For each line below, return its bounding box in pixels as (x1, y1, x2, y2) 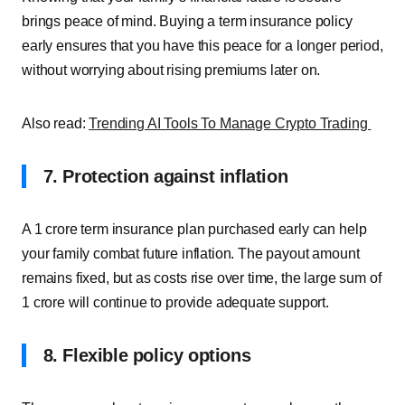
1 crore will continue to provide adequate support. (22, 295, 329, 310)
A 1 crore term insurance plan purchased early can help (22, 221, 367, 237)
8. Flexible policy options (38, 345, 251, 365)
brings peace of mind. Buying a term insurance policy (22, 14, 353, 29)
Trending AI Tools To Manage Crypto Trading (89, 116, 372, 131)
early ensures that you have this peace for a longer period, (22, 38, 383, 53)
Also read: (22, 116, 89, 131)
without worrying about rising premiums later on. (22, 62, 321, 78)
